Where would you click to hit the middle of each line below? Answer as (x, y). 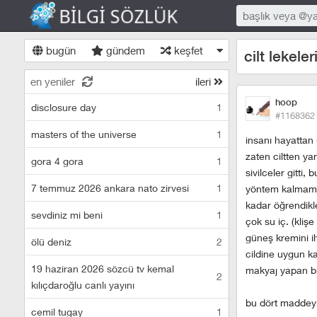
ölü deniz (51, 242)
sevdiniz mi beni (67, 215)
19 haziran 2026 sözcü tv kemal (103, 269)
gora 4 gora (57, 161)
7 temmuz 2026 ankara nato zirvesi (110, 188)
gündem (124, 50)
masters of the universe (84, 134)
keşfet (187, 50)
